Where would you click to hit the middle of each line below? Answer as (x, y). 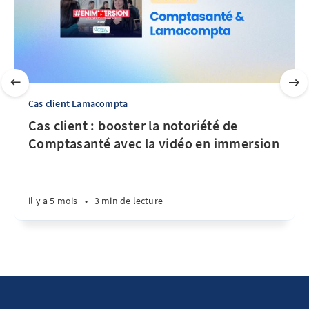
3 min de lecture (129, 201)
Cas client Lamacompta (78, 104)
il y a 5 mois (53, 201)
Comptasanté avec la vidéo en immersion (154, 143)
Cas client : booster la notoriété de (133, 126)
